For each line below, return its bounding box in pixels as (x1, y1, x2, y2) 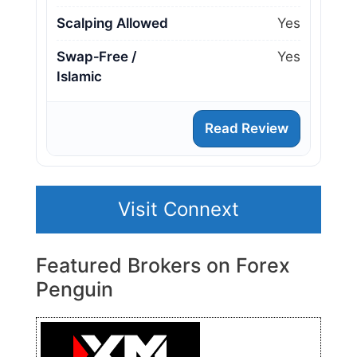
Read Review (205, 120, 288, 137)
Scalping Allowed (57, 15, 168, 32)
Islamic (57, 69, 102, 85)
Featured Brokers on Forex (36, 253, 290, 278)
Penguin (36, 277, 113, 302)
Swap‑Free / (57, 49, 136, 65)
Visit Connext (118, 198, 239, 222)
